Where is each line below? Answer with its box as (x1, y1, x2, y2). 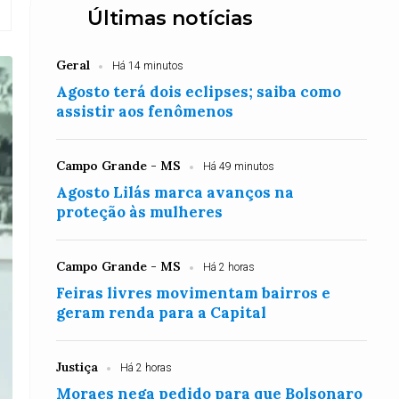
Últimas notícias (87, 6, 254, 30)
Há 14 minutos (112, 60, 184, 72)
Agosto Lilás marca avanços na (56, 183, 295, 202)
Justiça (56, 359, 99, 375)
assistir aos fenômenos (56, 102, 234, 121)
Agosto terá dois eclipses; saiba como (56, 82, 342, 102)
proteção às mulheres (56, 202, 224, 222)
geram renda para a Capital (56, 303, 267, 322)
